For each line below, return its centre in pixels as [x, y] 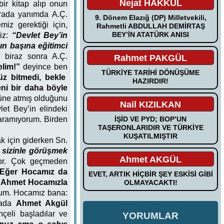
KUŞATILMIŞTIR [151, 136]
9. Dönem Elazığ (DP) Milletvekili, [150, 17]
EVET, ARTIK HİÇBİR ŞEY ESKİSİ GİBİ [150, 174]
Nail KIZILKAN [151, 104]
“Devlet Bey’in [38, 35]
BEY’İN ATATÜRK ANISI [151, 34]
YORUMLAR [151, 215]
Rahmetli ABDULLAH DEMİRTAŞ [150, 26]
